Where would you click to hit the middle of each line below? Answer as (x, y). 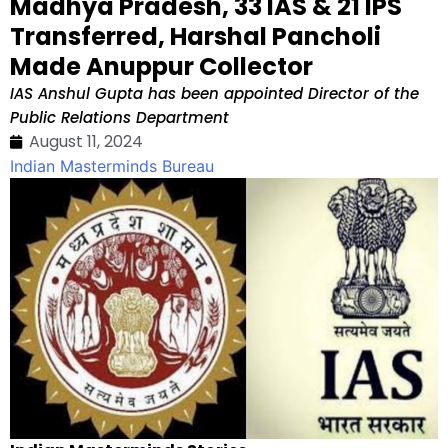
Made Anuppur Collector (161, 66)
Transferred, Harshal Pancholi (195, 36)
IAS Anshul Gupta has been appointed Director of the (214, 93)
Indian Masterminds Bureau (112, 165)
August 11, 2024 (86, 141)
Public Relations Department (119, 117)
